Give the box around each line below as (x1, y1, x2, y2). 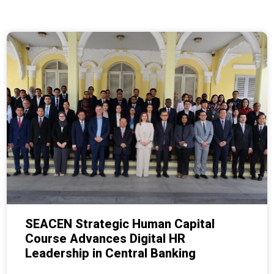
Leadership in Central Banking (24, 245, 196, 261)
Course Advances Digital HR (24, 231, 185, 246)
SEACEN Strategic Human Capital (24, 216, 215, 231)
